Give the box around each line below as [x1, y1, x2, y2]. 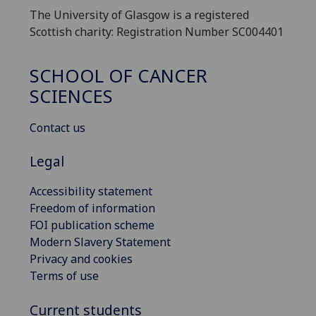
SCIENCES [30, 84, 113, 109]
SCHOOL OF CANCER [30, 63, 207, 89]
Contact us [30, 120, 85, 136]
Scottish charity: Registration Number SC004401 [30, 23, 284, 39]
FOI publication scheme [30, 217, 154, 233]
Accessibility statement [30, 183, 152, 200]
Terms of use [30, 268, 99, 284]
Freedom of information [30, 200, 155, 217]
